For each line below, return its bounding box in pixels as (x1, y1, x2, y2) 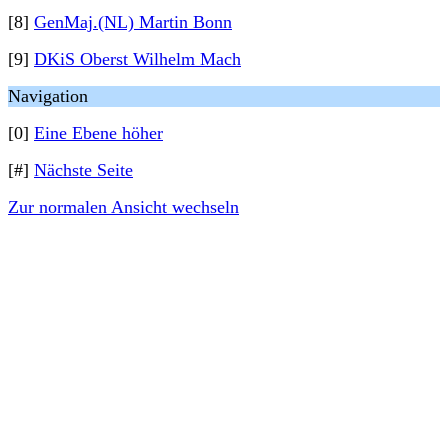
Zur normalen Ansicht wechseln (8, 197, 239, 217)
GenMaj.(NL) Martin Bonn (34, 12, 232, 32)
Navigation (8, 86, 88, 106)
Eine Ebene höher (34, 123, 163, 143)
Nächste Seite (34, 160, 133, 180)
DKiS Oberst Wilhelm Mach (34, 49, 241, 69)
